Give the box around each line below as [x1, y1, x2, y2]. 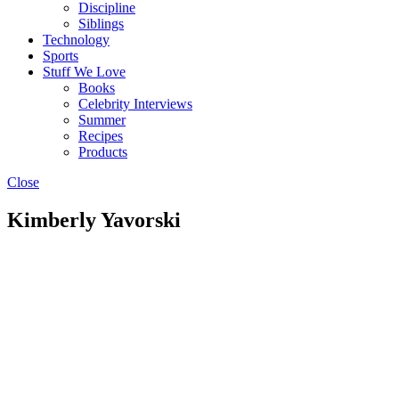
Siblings [78, 16, 124, 31]
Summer [78, 112, 126, 127]
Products [78, 144, 127, 159]
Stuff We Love [43, 64, 126, 79]
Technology [43, 32, 110, 47]
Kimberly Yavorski [7, 208, 181, 232]
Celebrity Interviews [78, 96, 192, 111]
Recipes [78, 128, 123, 143]
